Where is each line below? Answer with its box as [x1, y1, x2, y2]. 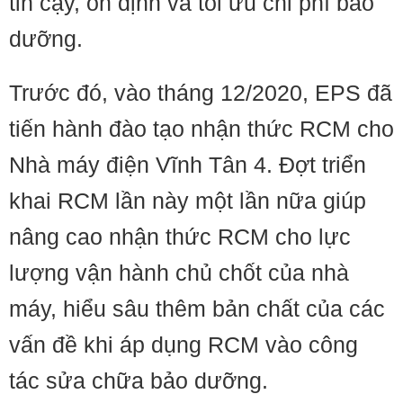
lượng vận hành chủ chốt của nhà [9, 260, 349, 285]
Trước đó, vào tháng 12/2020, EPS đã [9, 80, 392, 105]
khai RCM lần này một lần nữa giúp [9, 188, 366, 213]
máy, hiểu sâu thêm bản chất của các [9, 296, 385, 321]
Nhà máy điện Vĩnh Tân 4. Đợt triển [9, 152, 366, 177]
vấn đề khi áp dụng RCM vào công [9, 332, 358, 357]
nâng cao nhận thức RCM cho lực [9, 224, 351, 249]
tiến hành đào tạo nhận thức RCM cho [9, 116, 394, 141]
